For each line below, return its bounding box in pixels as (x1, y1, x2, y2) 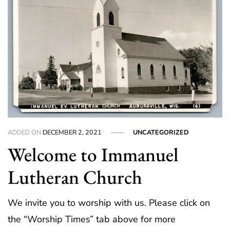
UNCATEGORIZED (133, 127, 189, 137)
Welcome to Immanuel (8, 141, 179, 167)
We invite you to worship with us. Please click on (8, 197, 210, 209)
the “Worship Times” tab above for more (8, 213, 176, 226)
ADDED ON (8, 127, 43, 137)
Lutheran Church (8, 164, 143, 189)
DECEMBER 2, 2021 (43, 127, 102, 137)
